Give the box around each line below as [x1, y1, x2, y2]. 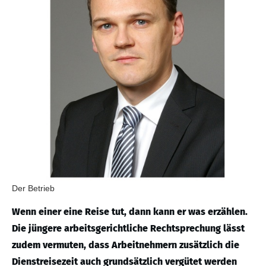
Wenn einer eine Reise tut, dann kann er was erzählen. [12, 206, 248, 217]
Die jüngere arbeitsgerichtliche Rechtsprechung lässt [12, 223, 245, 234]
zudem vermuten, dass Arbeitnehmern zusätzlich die [12, 239, 239, 251]
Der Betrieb [12, 183, 55, 193]
